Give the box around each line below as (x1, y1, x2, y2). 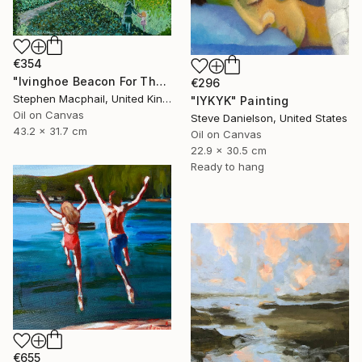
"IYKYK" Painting (191, 94, 289, 108)
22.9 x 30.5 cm (191, 144, 267, 158)
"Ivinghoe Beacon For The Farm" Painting (155, 74, 166, 89)
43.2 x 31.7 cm (13, 124, 87, 138)
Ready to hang (191, 160, 264, 174)
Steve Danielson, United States (191, 112, 347, 125)
